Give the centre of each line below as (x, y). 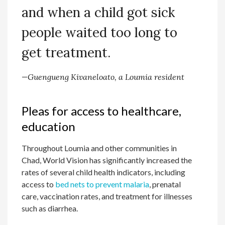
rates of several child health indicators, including (104, 172)
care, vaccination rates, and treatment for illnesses (107, 196)
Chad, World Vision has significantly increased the (107, 160)
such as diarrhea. (50, 208)
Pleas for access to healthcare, (102, 111)
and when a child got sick (98, 12)
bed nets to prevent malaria (102, 184)
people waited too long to (100, 32)
